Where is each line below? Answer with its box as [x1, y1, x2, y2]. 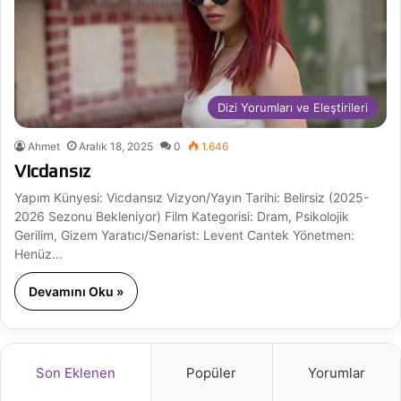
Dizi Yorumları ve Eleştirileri [218, 99, 368, 115]
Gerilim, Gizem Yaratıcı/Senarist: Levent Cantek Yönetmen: [14, 226, 354, 243]
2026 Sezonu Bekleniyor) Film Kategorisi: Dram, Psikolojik [14, 208, 349, 224]
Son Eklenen [36, 363, 116, 381]
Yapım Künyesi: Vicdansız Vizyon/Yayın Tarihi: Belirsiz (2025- [14, 189, 369, 205]
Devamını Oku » [29, 283, 124, 299]
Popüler [186, 363, 237, 381]
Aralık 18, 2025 [79, 139, 153, 153]
